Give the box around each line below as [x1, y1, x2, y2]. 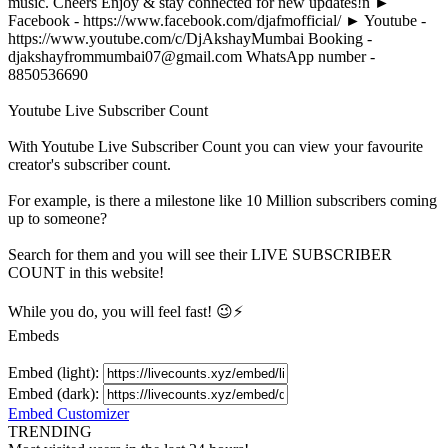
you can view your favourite [241, 138, 423, 156]
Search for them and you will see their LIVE [8, 246, 292, 264]
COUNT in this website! [8, 264, 164, 282]
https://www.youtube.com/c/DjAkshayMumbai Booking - [8, 30, 372, 48]
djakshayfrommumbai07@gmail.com [8, 48, 242, 66]
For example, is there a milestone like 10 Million [8, 192, 316, 210]
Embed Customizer [8, 405, 129, 423]
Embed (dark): [8, 385, 103, 403]
